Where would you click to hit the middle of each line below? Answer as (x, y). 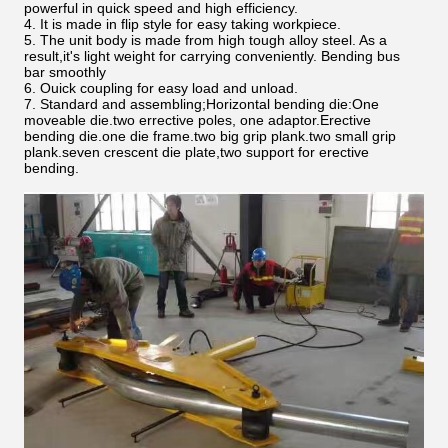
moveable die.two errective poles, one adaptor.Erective (197, 120)
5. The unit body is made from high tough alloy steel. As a (205, 40)
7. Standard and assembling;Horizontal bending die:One (201, 104)
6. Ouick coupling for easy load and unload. (161, 88)
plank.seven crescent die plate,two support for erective (196, 152)
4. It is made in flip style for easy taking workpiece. (182, 24)
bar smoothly (65, 72)
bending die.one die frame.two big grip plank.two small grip (210, 136)
